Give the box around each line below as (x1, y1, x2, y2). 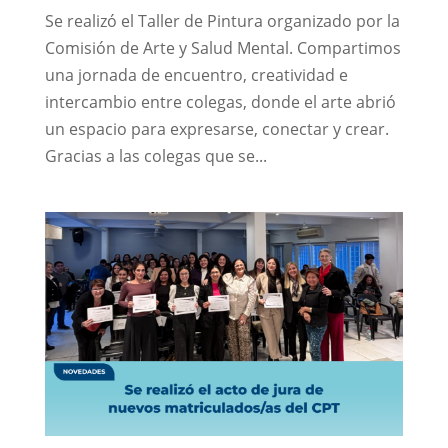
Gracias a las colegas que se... (44, 144, 267, 167)
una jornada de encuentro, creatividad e (44, 63, 348, 86)
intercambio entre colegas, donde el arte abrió (44, 90, 396, 113)
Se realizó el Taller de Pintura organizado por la (44, 9, 400, 32)
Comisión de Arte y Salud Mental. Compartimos (44, 36, 401, 59)
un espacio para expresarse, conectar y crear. (44, 117, 389, 140)
